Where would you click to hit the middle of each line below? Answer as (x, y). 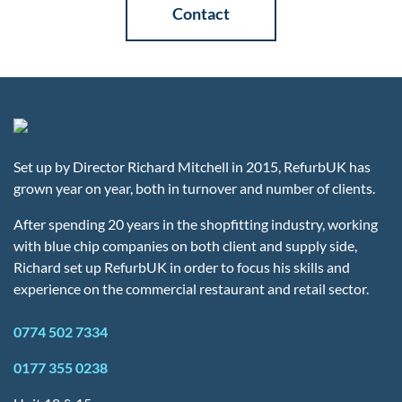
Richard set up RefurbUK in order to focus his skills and (182, 267)
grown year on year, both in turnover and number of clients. (194, 188)
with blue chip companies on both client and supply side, (185, 245)
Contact (201, 13)
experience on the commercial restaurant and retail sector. (191, 288)
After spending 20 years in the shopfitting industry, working (196, 224)
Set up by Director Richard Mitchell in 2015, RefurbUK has (192, 166)
